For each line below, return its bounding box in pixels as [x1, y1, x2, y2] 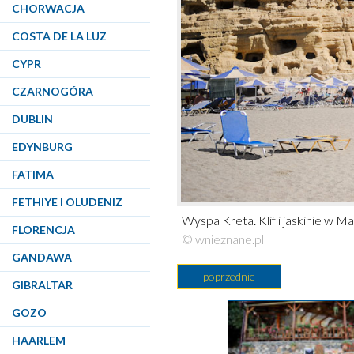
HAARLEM [12, 333, 66, 347]
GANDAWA [12, 250, 72, 264]
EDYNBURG [12, 140, 73, 153]
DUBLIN [12, 112, 53, 126]
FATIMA [12, 168, 54, 181]
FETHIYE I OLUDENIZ [12, 195, 122, 209]
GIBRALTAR [12, 278, 73, 292]
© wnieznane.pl [182, 231, 265, 247]
